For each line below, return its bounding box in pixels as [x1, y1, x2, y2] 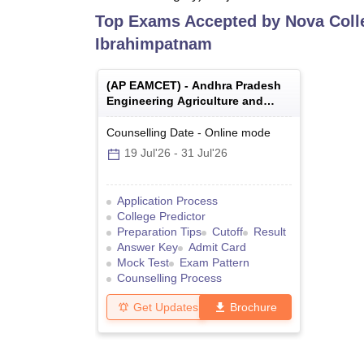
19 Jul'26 [124, 146, 171, 160]
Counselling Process [117, 271, 222, 285]
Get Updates [133, 300, 198, 314]
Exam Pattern [180, 256, 249, 270]
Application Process [117, 194, 218, 208]
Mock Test [117, 256, 169, 270]
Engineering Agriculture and [106, 94, 263, 108]
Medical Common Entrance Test [106, 110, 282, 123]
